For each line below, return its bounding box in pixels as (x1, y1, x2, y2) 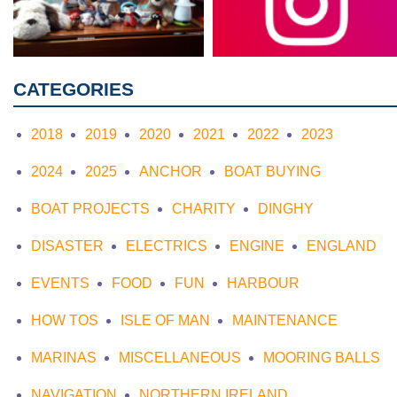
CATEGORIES (13, 78, 134, 100)
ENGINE (230, 237, 284, 253)
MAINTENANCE (232, 312, 338, 328)
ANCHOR (139, 163, 202, 179)
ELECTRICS (126, 237, 207, 253)
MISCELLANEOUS (119, 349, 241, 365)
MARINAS (31, 349, 97, 365)
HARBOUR (227, 275, 300, 291)
